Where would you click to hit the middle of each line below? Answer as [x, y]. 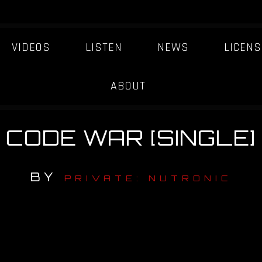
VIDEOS [31, 47]
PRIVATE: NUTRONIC [148, 178]
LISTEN [104, 47]
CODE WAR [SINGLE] [131, 138]
